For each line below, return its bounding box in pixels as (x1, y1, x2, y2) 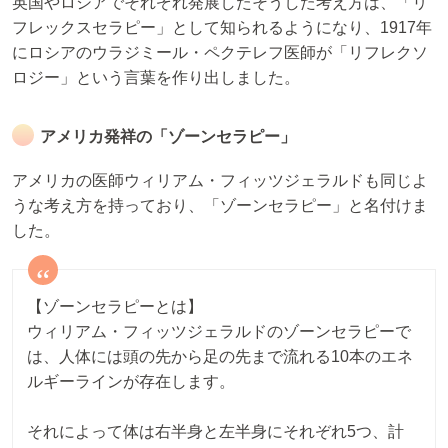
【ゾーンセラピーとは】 (27, 297, 203, 315)
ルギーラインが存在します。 (27, 372, 235, 390)
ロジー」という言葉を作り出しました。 (12, 68, 300, 86)
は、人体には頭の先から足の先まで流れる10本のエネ (27, 347, 413, 365)
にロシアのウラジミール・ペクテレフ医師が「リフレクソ (12, 43, 428, 61)
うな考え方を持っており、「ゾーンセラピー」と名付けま (12, 196, 428, 214)
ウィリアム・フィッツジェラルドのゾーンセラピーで (27, 322, 411, 340)
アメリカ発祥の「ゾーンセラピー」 (40, 127, 296, 145)
